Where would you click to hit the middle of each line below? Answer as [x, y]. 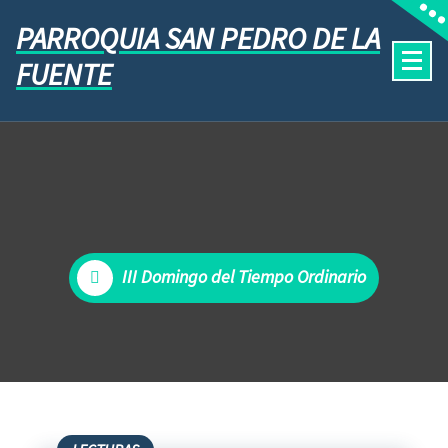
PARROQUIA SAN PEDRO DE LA [198, 37]
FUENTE [64, 73]
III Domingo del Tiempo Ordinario [243, 276]
